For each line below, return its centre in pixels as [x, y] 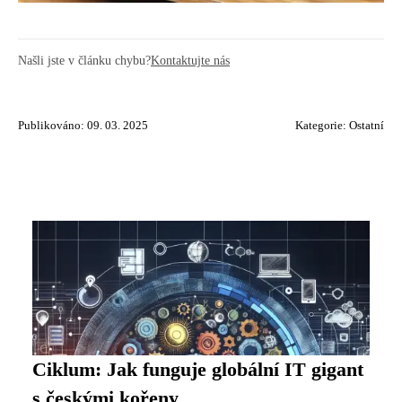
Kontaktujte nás [190, 60]
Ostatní [367, 126]
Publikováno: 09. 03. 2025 [83, 126]
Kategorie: [322, 126]
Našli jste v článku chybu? [84, 60]
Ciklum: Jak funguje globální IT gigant [198, 370]
